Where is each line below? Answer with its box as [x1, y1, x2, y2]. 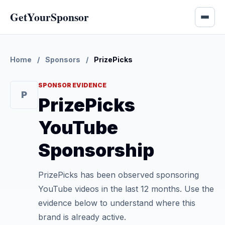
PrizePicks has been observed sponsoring [38, 170, 199, 180]
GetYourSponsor [10, 9, 89, 25]
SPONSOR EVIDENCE [38, 81, 106, 89]
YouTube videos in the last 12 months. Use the [38, 184, 214, 194]
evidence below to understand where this [38, 198, 195, 208]
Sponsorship [38, 139, 154, 161]
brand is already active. [38, 212, 126, 222]
